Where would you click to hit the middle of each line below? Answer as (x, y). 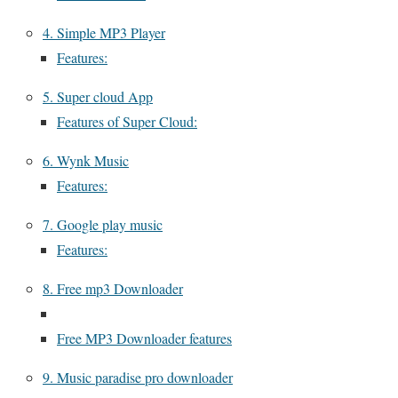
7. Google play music (103, 225)
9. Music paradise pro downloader (138, 378)
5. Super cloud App (98, 97)
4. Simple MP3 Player (104, 33)
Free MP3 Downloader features (144, 338)
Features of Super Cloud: (127, 122)
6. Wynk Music (86, 161)
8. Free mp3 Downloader (113, 289)
